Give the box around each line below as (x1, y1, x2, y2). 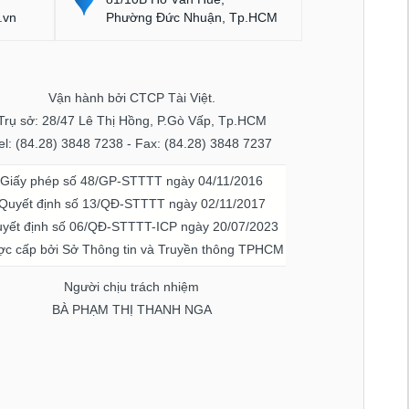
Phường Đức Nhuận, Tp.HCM (106, 10, 278, 26)
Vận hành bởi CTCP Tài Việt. (47, 90, 215, 106)
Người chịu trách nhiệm (64, 279, 200, 295)
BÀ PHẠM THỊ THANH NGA (51, 302, 212, 318)
